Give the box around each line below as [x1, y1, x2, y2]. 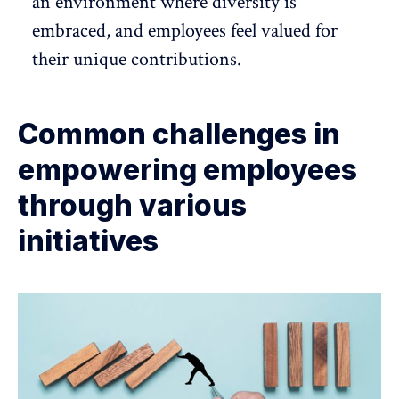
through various [18, 187, 247, 223]
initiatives [18, 223, 159, 258]
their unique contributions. [32, 45, 241, 72]
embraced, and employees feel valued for [32, 17, 338, 44]
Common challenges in [18, 116, 340, 151]
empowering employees [18, 151, 357, 187]
